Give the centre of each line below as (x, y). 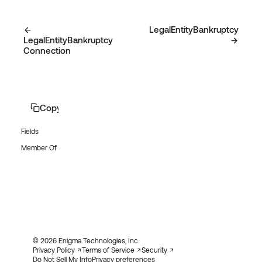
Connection (47, 51)
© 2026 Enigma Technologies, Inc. (86, 240)
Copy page (62, 108)
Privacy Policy (54, 250)
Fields (30, 131)
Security (154, 250)
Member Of (39, 148)
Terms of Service (108, 250)
